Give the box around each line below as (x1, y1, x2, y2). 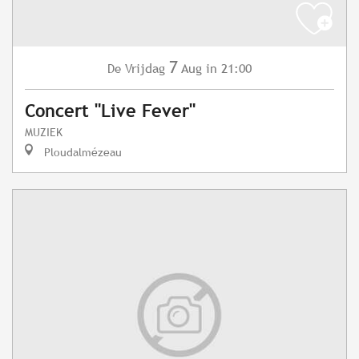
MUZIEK (25, 125, 63, 139)
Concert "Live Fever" (25, 101, 196, 122)
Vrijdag (125, 61, 165, 77)
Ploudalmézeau (41, 145, 122, 159)
